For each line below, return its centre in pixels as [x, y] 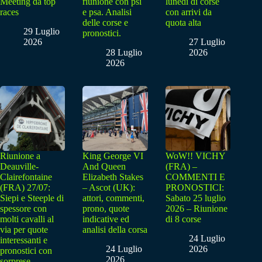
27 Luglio [207, 42]
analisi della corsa [115, 230]
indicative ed [106, 219]
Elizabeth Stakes [113, 177]
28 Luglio [124, 52]
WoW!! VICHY [195, 156]
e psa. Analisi [107, 12]
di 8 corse [183, 219]
